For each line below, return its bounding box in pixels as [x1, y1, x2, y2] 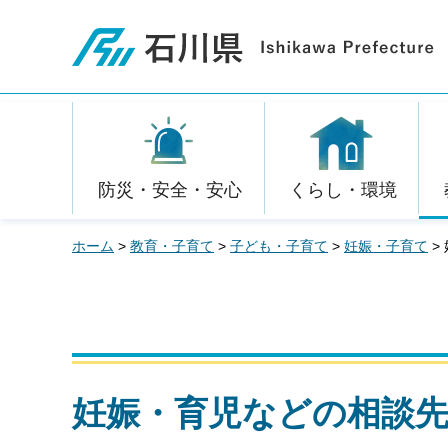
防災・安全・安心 [97, 180, 242, 200]
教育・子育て [130, 238, 214, 254]
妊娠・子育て [344, 238, 428, 254]
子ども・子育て [230, 238, 328, 254]
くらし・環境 [288, 180, 397, 200]
